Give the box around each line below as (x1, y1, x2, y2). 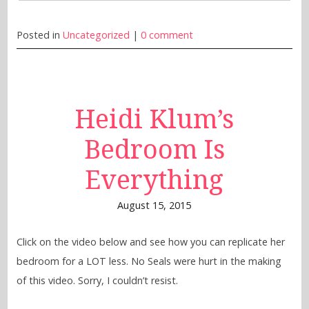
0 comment (140, 28, 193, 42)
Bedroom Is (83, 134, 225, 166)
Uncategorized (62, 28, 130, 42)
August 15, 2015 (117, 199, 192, 212)
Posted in (16, 28, 63, 42)
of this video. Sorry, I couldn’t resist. (16, 274, 178, 288)
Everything (85, 165, 224, 196)
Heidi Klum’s (74, 104, 234, 135)
